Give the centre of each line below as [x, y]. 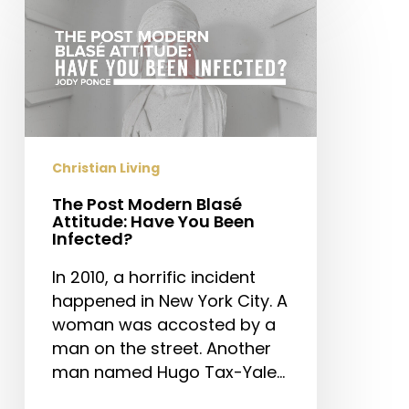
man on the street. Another [161, 348]
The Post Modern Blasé [147, 204]
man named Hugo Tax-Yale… [168, 372]
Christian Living [105, 168]
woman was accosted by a [163, 324]
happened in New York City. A [169, 300]
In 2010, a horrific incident [153, 277]
